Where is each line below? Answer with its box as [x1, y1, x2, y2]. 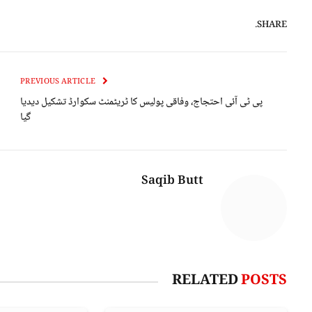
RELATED [172, 270, 241, 294]
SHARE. [257, 17, 287, 33]
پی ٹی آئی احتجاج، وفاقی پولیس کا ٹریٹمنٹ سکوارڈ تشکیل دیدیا [20, 93, 263, 112]
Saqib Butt [141, 171, 203, 192]
